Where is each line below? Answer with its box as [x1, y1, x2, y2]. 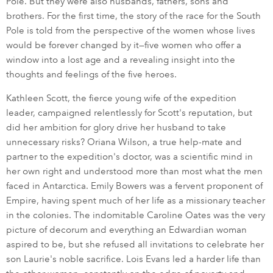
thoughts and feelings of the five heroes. [6, 69, 177, 80]
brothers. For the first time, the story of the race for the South [6, 10, 261, 22]
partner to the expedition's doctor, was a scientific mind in [6, 151, 253, 163]
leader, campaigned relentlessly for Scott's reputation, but [6, 107, 252, 119]
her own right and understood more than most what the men [6, 166, 263, 177]
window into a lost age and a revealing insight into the [6, 54, 235, 66]
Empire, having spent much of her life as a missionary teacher [6, 195, 265, 207]
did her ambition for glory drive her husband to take [6, 122, 226, 133]
